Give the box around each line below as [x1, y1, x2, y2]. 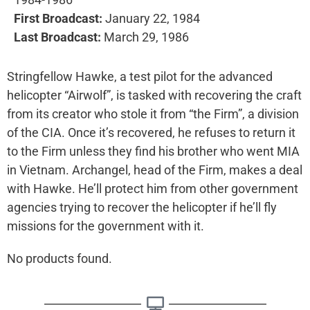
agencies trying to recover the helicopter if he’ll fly [7, 200, 277, 215]
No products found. [7, 251, 112, 266]
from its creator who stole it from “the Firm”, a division [7, 107, 299, 121]
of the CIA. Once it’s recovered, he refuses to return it [7, 125, 295, 140]
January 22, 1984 [102, 11, 200, 26]
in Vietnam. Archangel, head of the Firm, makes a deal [7, 163, 302, 177]
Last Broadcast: [14, 30, 104, 44]
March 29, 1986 [104, 30, 189, 44]
